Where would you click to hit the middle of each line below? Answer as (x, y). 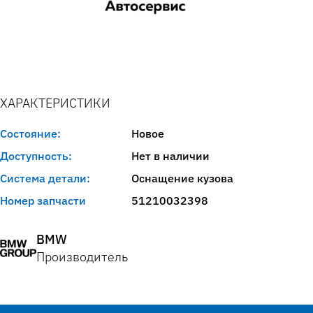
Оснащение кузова (182, 179)
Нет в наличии (170, 156)
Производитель (82, 257)
